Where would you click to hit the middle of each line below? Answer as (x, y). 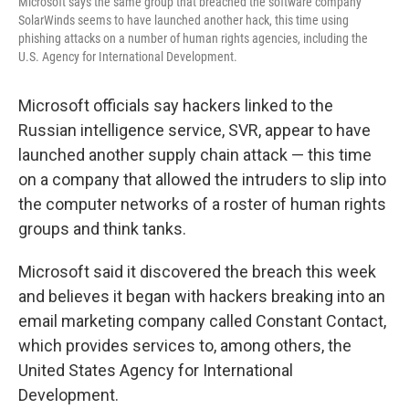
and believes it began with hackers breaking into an (202, 297)
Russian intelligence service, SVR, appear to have (194, 131)
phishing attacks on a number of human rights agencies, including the (193, 39)
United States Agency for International (156, 371)
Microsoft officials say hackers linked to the (176, 106)
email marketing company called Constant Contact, (202, 321)
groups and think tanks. (102, 229)
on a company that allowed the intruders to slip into (202, 180)
